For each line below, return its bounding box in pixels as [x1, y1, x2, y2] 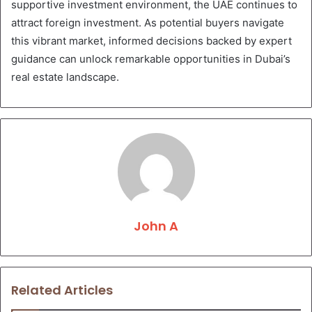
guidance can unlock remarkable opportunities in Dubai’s [11, 52, 290, 66]
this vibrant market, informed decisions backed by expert [11, 34, 292, 48]
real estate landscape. [11, 70, 119, 84]
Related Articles [11, 281, 113, 299]
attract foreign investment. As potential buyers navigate [11, 16, 284, 30]
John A [134, 217, 178, 235]
